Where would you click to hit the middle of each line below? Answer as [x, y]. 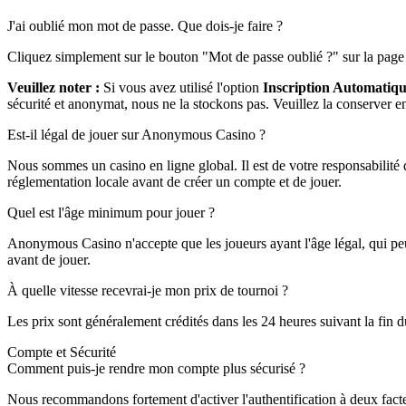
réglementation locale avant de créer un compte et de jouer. [174, 181]
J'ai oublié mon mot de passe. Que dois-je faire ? [145, 25]
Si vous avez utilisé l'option [181, 87]
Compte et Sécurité [62, 352]
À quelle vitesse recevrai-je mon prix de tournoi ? [148, 290]
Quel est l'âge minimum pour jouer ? [111, 212]
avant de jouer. [49, 259]
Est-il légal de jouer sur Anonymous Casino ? [136, 134]
